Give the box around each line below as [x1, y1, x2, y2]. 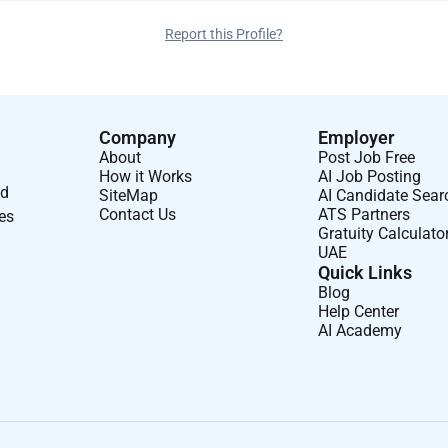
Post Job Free [318, 147, 416, 167]
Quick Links [318, 261, 413, 283]
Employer [318, 126, 395, 148]
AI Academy [318, 320, 403, 340]
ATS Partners [318, 204, 411, 224]
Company [99, 126, 177, 148]
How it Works [99, 166, 193, 186]
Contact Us [99, 204, 177, 224]
